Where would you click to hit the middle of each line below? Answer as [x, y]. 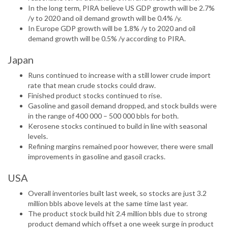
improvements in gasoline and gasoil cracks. [97, 157]
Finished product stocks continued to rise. [95, 96]
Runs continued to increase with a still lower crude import [119, 75]
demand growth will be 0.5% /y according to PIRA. [107, 39]
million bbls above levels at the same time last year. [108, 204]
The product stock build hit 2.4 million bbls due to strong [118, 214]
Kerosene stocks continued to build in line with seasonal [118, 126]
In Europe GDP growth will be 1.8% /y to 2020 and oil [112, 28]
